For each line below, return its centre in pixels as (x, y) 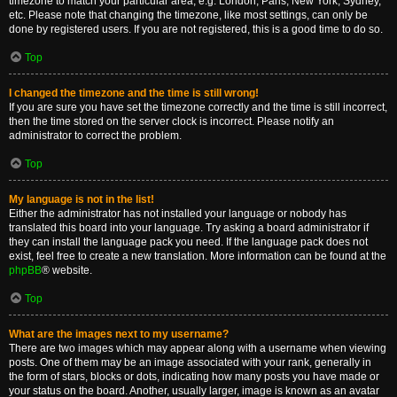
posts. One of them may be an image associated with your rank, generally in (190, 362)
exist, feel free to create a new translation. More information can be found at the (198, 256)
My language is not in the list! (82, 199)
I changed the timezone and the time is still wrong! (134, 93)
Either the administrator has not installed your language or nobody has (178, 214)
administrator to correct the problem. (95, 136)
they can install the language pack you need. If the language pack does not (188, 242)
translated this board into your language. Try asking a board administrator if (189, 228)
